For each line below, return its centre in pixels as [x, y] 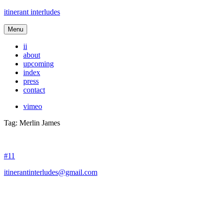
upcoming [39, 64]
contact [34, 90]
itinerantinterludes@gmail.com [51, 172]
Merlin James [40, 123]
